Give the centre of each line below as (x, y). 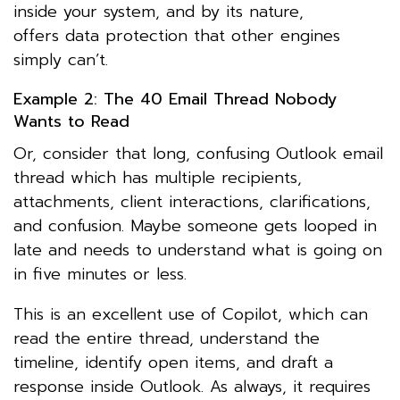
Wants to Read (71, 121)
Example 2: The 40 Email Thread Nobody (175, 99)
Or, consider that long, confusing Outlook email (198, 153)
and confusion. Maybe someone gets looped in (195, 225)
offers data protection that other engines (177, 35)
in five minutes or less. (100, 274)
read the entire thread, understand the (167, 338)
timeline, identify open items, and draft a (173, 362)
